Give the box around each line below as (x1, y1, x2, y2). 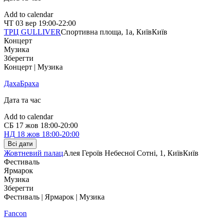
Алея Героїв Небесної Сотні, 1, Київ (63, 149, 183, 158)
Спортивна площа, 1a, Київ (61, 28, 152, 36)
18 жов (17, 130, 40, 139)
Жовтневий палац (4, 149, 63, 158)
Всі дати (8, 140, 33, 148)
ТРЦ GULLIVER (4, 28, 61, 36)
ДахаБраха (4, 79, 39, 88)
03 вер (16, 19, 36, 28)
